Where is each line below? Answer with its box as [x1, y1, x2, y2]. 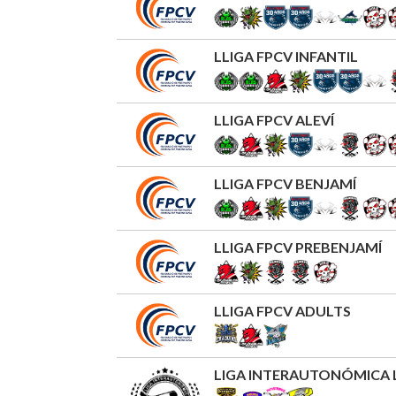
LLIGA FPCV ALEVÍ [214, 111, 334, 128]
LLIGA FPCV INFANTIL [214, 48, 358, 65]
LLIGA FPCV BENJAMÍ [214, 175, 356, 192]
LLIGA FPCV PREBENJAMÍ [214, 239, 382, 255]
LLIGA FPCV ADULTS [214, 302, 351, 319]
